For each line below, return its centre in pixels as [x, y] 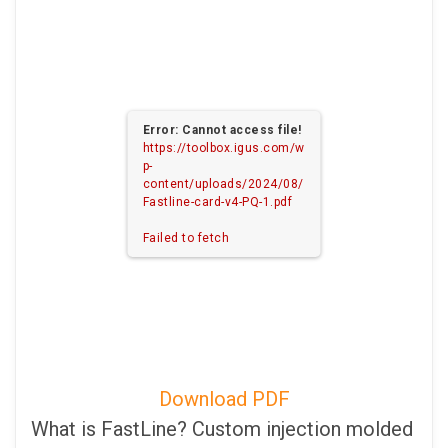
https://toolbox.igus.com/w [223, 148]
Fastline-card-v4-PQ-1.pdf [217, 202]
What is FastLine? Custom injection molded [222, 429]
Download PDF [224, 399]
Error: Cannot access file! [222, 130]
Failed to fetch [185, 238]
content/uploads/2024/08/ [223, 184]
